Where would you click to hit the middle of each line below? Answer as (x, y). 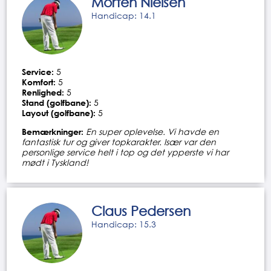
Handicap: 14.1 (124, 15)
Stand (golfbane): (57, 102)
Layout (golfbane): (59, 113)
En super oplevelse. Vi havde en (153, 131)
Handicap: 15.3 (124, 224)
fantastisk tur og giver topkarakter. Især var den (119, 142)
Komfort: (39, 82)
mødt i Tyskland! (55, 162)
